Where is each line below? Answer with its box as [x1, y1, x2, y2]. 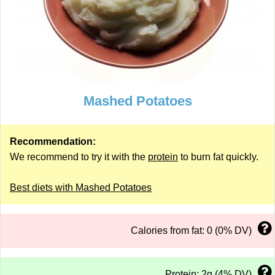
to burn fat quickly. [178, 152, 258, 162]
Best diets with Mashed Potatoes [10, 182, 152, 193]
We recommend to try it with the [10, 152, 148, 162]
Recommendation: [10, 136, 96, 147]
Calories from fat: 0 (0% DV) [131, 225, 252, 236]
